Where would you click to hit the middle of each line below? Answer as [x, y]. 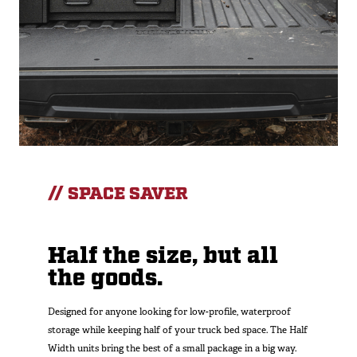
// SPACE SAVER [118, 194]
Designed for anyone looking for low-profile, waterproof [169, 312]
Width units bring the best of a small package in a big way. [172, 349]
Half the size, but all [163, 257]
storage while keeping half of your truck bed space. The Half [178, 330]
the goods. [111, 279]
